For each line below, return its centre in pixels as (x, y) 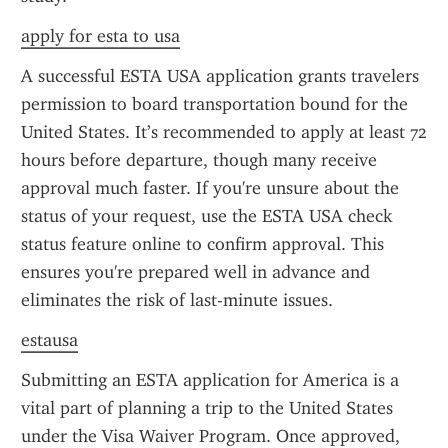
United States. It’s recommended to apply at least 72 (224, 132)
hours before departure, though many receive (199, 160)
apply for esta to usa (100, 36)
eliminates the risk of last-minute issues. (177, 300)
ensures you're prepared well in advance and (195, 272)
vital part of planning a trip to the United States (207, 408)
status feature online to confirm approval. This (202, 244)
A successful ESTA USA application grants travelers (220, 76)
